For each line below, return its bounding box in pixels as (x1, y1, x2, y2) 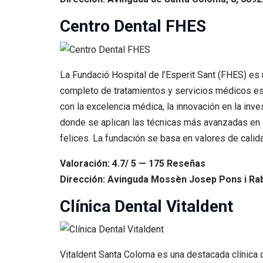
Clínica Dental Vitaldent (60, 196, 233, 216)
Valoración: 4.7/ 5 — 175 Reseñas (60, 157, 205, 169)
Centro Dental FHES (60, 16, 206, 36)
